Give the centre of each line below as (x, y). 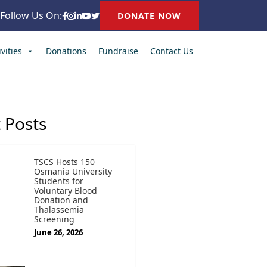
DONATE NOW (149, 16)
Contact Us (172, 51)
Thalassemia (59, 210)
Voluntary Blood (66, 191)
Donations (66, 51)
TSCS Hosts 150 (64, 162)
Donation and (61, 200)
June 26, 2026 (58, 233)
